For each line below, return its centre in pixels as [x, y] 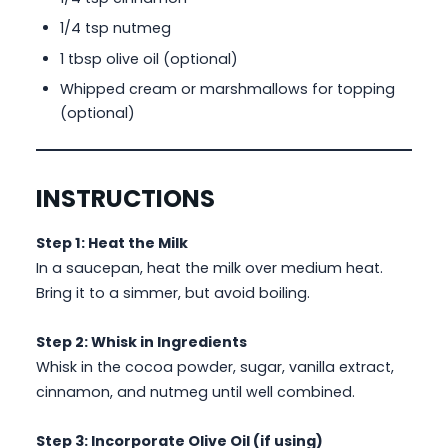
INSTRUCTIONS [125, 199]
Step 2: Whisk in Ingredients [141, 342]
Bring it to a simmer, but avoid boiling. [173, 293]
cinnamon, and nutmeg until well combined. [195, 392]
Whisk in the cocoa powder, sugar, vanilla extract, [215, 367]
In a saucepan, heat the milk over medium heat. [209, 268]
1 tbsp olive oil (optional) [149, 58]
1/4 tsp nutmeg [115, 28]
